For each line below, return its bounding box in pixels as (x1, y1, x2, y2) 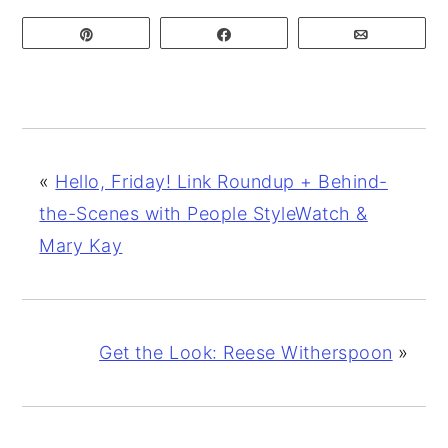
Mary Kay (39, 234, 123, 256)
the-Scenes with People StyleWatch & (39, 202, 368, 224)
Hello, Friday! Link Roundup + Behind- (55, 170, 388, 192)
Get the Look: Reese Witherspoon (99, 341, 393, 363)
